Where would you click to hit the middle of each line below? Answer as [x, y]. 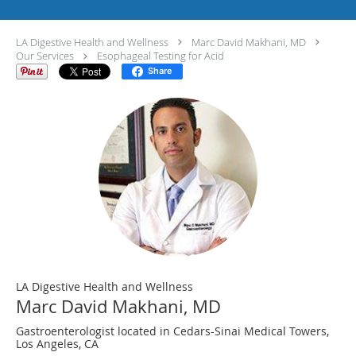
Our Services [45, 56]
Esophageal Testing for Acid [161, 56]
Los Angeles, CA [57, 343]
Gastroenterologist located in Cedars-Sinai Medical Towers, [172, 331]
